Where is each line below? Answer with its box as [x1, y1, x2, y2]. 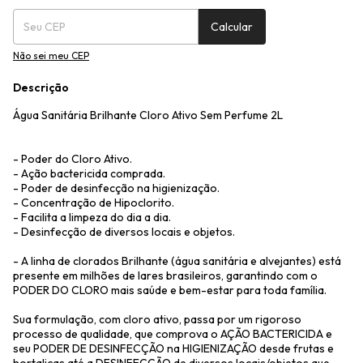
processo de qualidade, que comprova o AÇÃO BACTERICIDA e [13, 327, 332, 341]
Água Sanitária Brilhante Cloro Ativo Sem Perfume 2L [13, 108, 283, 122]
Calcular [211, 19, 253, 34]
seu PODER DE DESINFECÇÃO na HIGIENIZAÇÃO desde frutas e [13, 341, 334, 356]
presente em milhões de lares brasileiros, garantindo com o [13, 268, 318, 283]
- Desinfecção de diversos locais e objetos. [13, 224, 235, 239]
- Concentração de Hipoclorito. [13, 195, 174, 210]
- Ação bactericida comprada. [13, 166, 165, 181]
